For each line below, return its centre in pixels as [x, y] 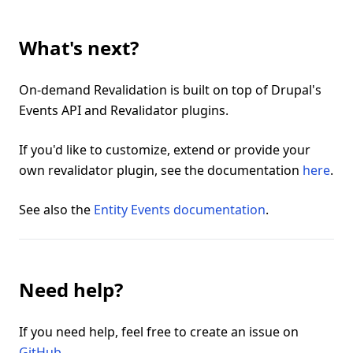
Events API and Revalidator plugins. [124, 111]
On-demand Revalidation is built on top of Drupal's [170, 90]
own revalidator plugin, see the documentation [161, 171]
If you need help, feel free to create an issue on [159, 332]
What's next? [79, 48]
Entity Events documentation [180, 210]
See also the [56, 210]
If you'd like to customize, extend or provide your [165, 150]
